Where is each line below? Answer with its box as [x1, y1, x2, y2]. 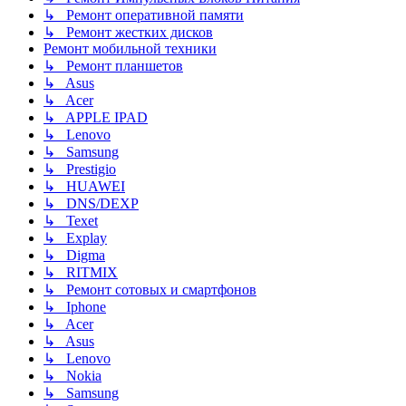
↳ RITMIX [43, 265, 118, 281]
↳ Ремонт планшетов [43, 58, 183, 74]
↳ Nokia [43, 368, 101, 384]
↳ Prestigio [43, 161, 116, 178]
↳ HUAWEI [43, 179, 125, 195]
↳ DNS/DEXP [43, 196, 139, 212]
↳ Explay [43, 230, 107, 246]
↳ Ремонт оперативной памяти [43, 7, 244, 24]
